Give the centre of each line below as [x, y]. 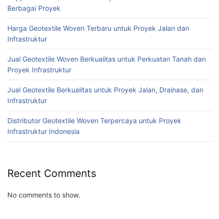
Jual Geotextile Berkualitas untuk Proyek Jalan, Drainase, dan [105, 90]
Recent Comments [52, 173]
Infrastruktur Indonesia [44, 131]
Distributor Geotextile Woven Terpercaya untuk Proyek [94, 121]
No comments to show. [44, 195]
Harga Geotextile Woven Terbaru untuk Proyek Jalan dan [98, 28]
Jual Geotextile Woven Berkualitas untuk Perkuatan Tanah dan [107, 59]
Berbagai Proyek [34, 8]
